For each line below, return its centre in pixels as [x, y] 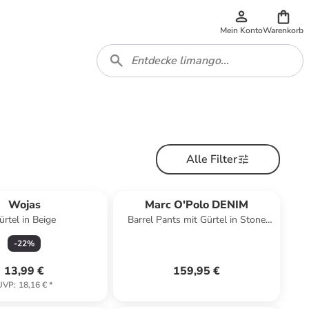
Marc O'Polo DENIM [196, 205]
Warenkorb [283, 30]
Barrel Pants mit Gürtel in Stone [196, 220]
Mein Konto [241, 30]
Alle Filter [211, 159]
